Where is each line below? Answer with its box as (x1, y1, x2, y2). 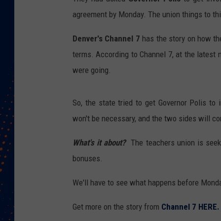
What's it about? (73, 138, 129, 148)
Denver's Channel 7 (73, 34, 140, 44)
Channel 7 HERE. (159, 202, 220, 212)
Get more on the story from (73, 202, 159, 212)
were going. (73, 65, 111, 75)
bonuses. (73, 153, 103, 164)
